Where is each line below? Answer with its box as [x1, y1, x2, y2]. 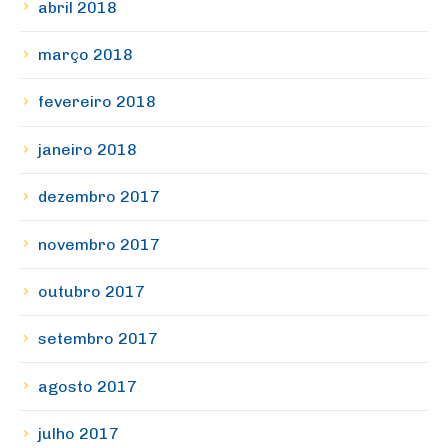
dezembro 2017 [38, 187, 160, 207]
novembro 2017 [38, 234, 160, 254]
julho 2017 [38, 424, 119, 444]
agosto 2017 [38, 376, 137, 396]
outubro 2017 [38, 281, 145, 301]
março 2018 [38, 45, 133, 65]
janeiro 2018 [38, 139, 137, 159]
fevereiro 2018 [38, 92, 156, 112]
